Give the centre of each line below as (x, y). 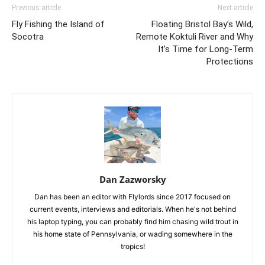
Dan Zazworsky (132, 179)
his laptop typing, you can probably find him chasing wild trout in (132, 221)
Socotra (28, 36)
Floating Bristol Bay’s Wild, (202, 24)
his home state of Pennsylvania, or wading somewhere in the (132, 234)
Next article (235, 7)
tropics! (132, 246)
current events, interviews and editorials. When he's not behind (132, 209)
